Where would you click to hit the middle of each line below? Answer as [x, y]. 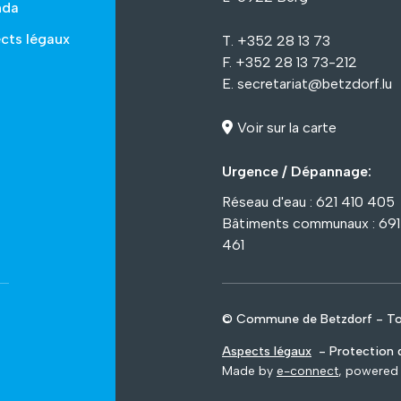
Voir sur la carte [287, 128]
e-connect [307, 371]
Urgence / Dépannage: [297, 172]
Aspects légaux [267, 352]
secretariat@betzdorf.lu [315, 84]
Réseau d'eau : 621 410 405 [308, 202]
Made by [249, 371]
